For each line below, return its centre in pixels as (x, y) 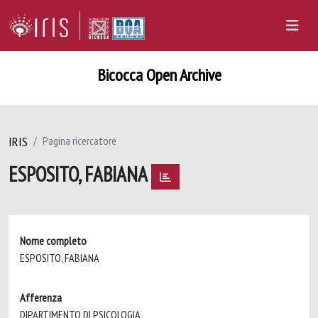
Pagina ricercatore (79, 141)
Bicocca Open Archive (159, 75)
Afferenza (41, 297)
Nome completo (53, 240)
